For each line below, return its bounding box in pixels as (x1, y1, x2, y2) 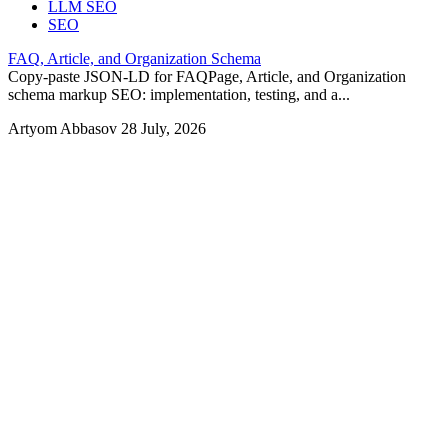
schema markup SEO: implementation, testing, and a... (8, 86, 350, 104)
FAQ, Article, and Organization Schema (8, 50, 261, 68)
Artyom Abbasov (8, 120, 121, 138)
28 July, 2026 (121, 120, 206, 138)
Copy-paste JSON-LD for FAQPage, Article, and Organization (8, 68, 406, 86)
